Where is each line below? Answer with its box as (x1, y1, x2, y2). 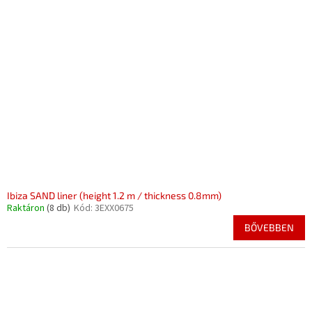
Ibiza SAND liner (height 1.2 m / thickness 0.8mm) (7, 189, 221, 201)
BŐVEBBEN (244, 221, 294, 233)
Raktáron (7, 201, 47, 215)
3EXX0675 (95, 201, 134, 215)
